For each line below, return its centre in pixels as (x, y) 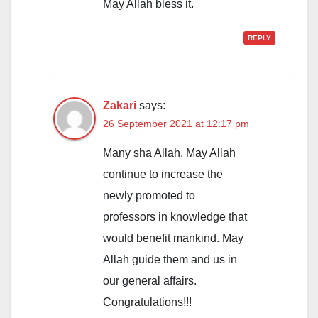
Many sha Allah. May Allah (169, 153)
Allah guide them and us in (170, 260)
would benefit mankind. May (173, 238)
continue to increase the (163, 175)
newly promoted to (149, 196)
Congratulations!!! (147, 302)
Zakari (120, 106)
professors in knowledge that (175, 217)
